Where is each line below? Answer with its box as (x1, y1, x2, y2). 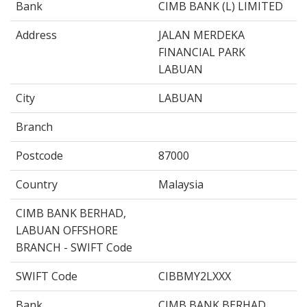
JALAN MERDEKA (158, 27, 245, 42)
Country (16, 176, 58, 192)
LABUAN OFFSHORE (16, 222, 118, 238)
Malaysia (158, 176, 204, 192)
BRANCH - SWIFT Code (16, 239, 132, 255)
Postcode (16, 147, 63, 163)
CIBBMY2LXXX (158, 268, 231, 284)
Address (16, 27, 57, 42)
